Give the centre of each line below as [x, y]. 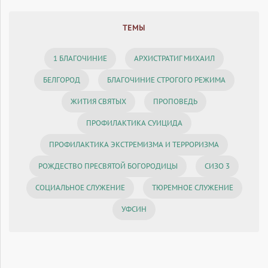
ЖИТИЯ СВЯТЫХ [98, 101]
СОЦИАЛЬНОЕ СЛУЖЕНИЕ [80, 187]
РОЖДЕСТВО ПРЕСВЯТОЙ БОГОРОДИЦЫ [108, 166]
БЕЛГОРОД [61, 80]
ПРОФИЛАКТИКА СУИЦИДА [134, 123]
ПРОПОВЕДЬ [175, 101]
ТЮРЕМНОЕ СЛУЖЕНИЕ [192, 187]
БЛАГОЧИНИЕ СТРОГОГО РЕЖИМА [166, 80]
